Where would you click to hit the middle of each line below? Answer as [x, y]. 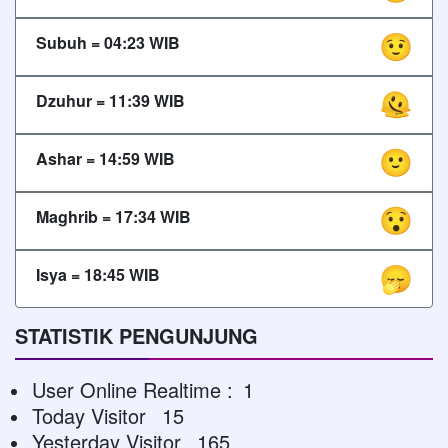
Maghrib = [75, 216]
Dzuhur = [72, 100]
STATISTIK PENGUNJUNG [136, 335]
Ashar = [67, 158]
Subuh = [70, 42]
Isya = [60, 274]
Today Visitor [92, 415]
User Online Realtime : [132, 389]
